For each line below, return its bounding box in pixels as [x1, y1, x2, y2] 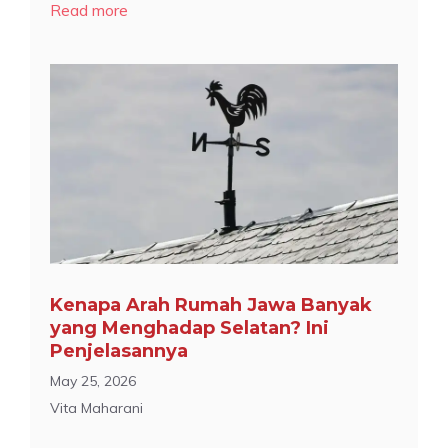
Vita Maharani [50, 398, 143, 417]
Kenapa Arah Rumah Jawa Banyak [50, 293, 372, 316]
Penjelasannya [50, 339, 188, 362]
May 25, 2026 [50, 371, 136, 390]
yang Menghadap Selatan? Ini [50, 316, 329, 339]
